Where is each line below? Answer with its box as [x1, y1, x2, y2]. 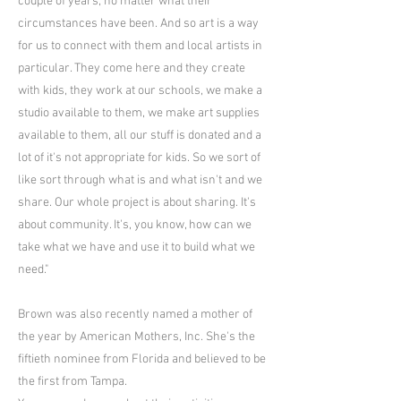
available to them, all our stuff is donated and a [18, 128, 261, 143]
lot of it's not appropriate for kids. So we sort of [18, 150, 260, 166]
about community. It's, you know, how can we [18, 218, 252, 233]
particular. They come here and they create [18, 61, 245, 76]
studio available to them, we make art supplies [18, 106, 260, 121]
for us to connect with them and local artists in [18, 38, 262, 54]
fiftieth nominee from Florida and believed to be [18, 352, 266, 367]
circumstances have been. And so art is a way [18, 16, 259, 31]
